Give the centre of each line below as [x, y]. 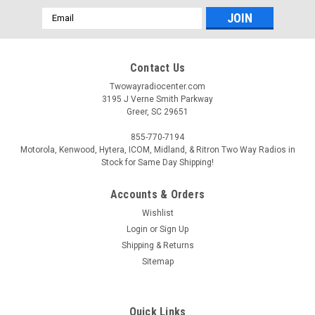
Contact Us [157, 67]
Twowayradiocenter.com [157, 86]
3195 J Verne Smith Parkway [157, 99]
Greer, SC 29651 [157, 111]
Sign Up [174, 229]
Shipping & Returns [157, 245]
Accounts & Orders [157, 194]
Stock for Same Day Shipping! [157, 162]
